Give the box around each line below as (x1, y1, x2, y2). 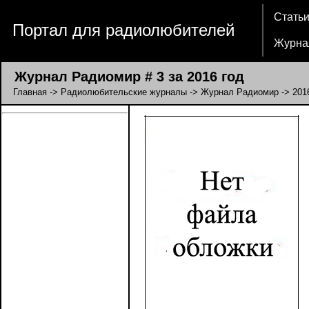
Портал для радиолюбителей (12, 21, 235, 39)
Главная (13, 87, 47, 97)
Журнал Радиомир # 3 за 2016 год (2, 69, 244, 84)
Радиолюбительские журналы (61, 87, 187, 97)
